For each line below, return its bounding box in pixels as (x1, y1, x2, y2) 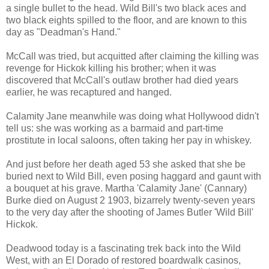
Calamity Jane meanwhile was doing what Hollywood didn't (6, 110, 259, 121)
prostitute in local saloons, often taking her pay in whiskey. (6, 134, 252, 145)
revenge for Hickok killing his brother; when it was (6, 62, 216, 73)
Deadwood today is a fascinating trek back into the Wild (6, 243, 241, 253)
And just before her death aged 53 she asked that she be (6, 159, 246, 169)
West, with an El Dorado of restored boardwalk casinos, (6, 255, 241, 265)
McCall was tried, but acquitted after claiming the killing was (6, 50, 259, 61)
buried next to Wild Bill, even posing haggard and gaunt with (6, 171, 261, 181)
